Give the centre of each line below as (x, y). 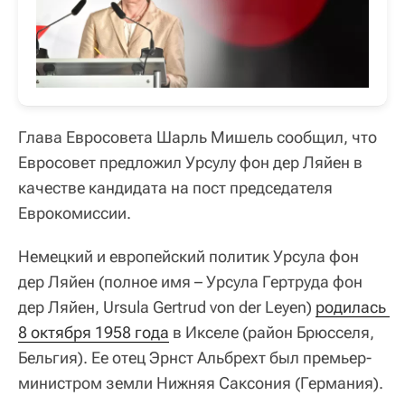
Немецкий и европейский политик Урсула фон (188, 256)
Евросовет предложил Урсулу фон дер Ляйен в (190, 162)
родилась (351, 307)
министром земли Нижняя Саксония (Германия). (201, 383)
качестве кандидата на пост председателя (175, 188)
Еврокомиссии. (75, 213)
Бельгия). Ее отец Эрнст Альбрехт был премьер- (195, 358)
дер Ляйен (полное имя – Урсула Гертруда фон (190, 282)
